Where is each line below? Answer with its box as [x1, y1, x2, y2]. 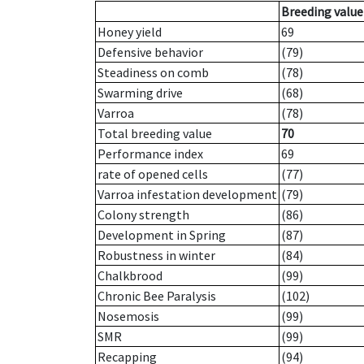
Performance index [97, 145, 203, 162]
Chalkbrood [97, 267, 162, 284]
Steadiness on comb [97, 64, 209, 81]
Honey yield [97, 24, 162, 41]
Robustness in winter [97, 247, 215, 264]
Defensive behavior [97, 44, 203, 61]
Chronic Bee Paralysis [97, 288, 216, 305]
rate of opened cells [97, 166, 208, 183]
